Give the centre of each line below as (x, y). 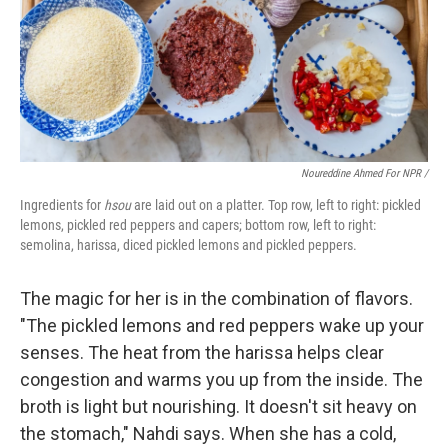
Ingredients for (62, 205)
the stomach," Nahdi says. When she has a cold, (208, 433)
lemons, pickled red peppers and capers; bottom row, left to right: (198, 225)
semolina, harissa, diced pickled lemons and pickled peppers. (190, 245)
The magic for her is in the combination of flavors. (216, 298)
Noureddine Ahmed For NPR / (364, 173)
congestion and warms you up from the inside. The (221, 379)
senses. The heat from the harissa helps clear (202, 352)
